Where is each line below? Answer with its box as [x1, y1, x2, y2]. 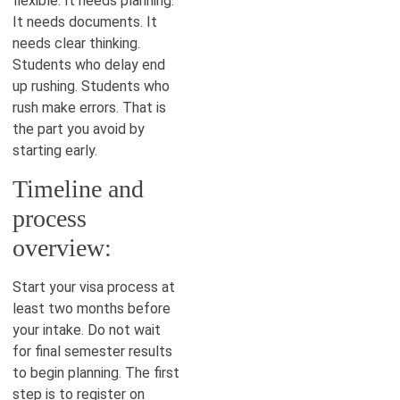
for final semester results [12, 342, 172, 360]
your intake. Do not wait [12, 321, 161, 338]
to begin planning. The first [12, 363, 179, 381]
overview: [12, 233, 112, 262]
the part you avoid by [12, 120, 145, 137]
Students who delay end [12, 55, 165, 73]
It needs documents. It [12, 12, 157, 30]
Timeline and [12, 174, 144, 203]
